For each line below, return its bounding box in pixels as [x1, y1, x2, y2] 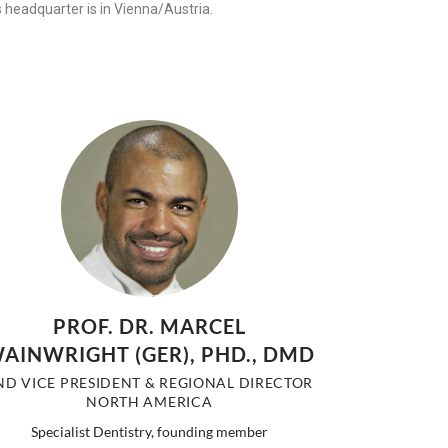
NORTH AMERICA [86, 392, 213, 410]
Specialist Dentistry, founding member [30, 422, 268, 440]
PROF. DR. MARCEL [52, 313, 246, 338]
